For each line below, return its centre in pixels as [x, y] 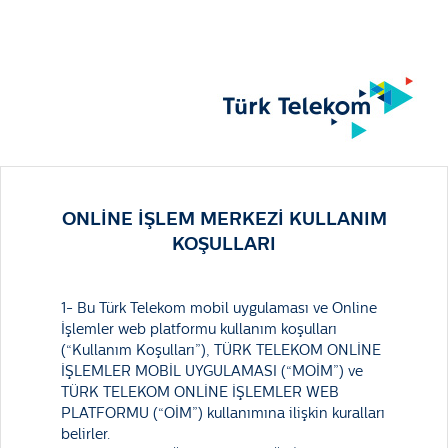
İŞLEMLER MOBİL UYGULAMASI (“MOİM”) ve [212, 371]
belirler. [85, 434]
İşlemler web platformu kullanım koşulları [199, 329]
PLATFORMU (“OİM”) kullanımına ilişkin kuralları [223, 413]
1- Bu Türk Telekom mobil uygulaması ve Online [219, 308]
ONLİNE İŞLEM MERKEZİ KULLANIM [224, 219]
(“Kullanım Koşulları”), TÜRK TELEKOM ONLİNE [221, 350]
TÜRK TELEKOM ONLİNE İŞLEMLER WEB [200, 392]
